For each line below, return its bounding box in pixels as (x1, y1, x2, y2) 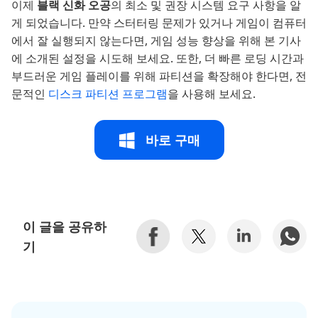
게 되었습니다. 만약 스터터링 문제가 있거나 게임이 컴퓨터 (11, 15, 307, 31)
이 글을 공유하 (23, 218, 106, 235)
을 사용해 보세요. (168, 86, 256, 102)
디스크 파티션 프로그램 (48, 86, 168, 102)
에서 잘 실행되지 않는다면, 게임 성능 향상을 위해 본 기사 (11, 33, 301, 48)
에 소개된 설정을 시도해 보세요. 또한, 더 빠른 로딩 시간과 (11, 50, 304, 66)
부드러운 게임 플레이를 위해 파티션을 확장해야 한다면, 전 (11, 68, 307, 84)
